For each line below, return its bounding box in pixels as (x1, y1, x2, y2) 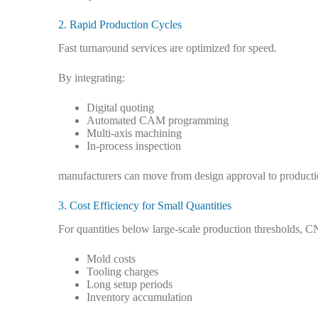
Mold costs (87, 252, 136, 265)
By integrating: (58, 71, 125, 84)
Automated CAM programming (87, 114, 229, 126)
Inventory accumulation (87, 290, 192, 303)
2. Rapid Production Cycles (58, 18, 182, 31)
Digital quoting (87, 101, 154, 114)
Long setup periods (87, 278, 172, 290)
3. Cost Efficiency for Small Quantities (58, 199, 231, 212)
